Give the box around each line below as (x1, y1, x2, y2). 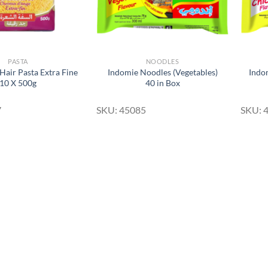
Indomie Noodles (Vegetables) (107, 66, 218, 77)
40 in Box (145, 77, 180, 88)
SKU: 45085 (96, 104, 146, 116)
